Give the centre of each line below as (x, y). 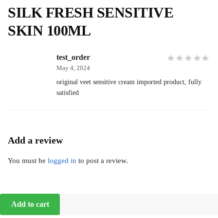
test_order (73, 57)
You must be (28, 160)
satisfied (68, 92)
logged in (62, 160)
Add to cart (30, 204)
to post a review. (102, 160)
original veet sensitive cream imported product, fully (129, 82)
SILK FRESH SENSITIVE (91, 12)
